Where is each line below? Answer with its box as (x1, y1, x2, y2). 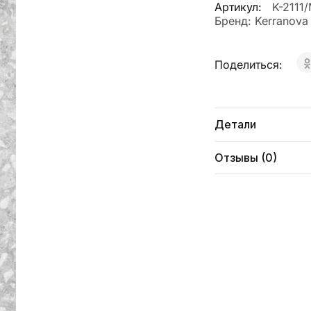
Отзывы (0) (214, 151, 277, 165)
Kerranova (254, 14, 308, 28)
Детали (214, 117, 256, 131)
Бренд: (214, 14, 255, 28)
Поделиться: (214, 58, 286, 72)
